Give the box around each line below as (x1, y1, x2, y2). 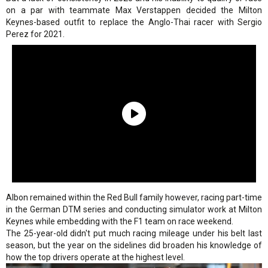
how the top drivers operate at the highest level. (6, 252, 185, 262)
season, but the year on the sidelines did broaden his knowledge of (6, 240, 262, 250)
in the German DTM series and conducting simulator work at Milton (6, 204, 262, 214)
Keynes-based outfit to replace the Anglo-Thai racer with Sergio (6, 17, 262, 27)
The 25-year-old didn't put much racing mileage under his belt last (6, 228, 262, 238)
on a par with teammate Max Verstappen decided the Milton (6, 5, 262, 15)
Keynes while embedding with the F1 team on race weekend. (6, 216, 233, 226)
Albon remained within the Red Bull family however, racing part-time (6, 192, 262, 202)
